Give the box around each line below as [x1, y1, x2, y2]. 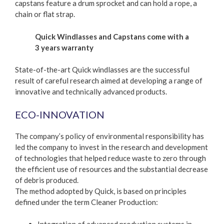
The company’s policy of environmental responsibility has [15, 131, 204, 140]
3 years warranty [35, 42, 93, 52]
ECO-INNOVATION [15, 108, 104, 120]
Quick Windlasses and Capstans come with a [35, 31, 189, 41]
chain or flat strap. [15, 9, 75, 18]
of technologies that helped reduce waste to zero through [15, 153, 206, 162]
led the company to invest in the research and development [15, 142, 208, 151]
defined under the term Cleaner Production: [15, 197, 158, 206]
